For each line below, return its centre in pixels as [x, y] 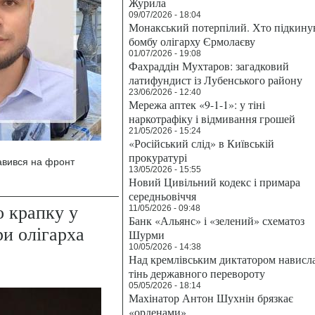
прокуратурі [158, 157]
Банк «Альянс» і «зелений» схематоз [217, 220]
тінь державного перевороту [197, 273]
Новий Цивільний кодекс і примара [214, 182]
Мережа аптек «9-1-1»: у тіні [197, 104]
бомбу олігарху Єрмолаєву [192, 41]
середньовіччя [162, 196]
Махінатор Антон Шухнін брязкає [211, 298]
